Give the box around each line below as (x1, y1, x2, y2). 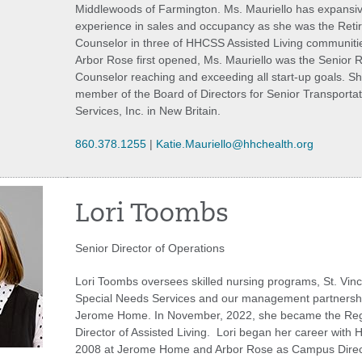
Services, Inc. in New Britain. (75, 104, 221, 117)
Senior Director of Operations (75, 242, 228, 255)
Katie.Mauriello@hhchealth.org (156, 137, 314, 150)
